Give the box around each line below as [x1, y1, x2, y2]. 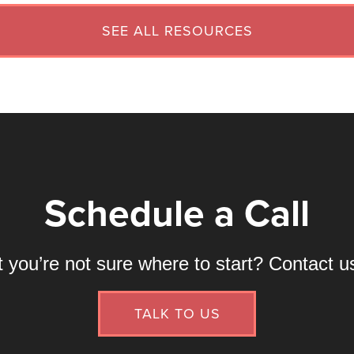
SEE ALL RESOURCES [101, 22, 253, 40]
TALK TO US [134, 305, 220, 322]
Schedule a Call [44, 191, 310, 237]
